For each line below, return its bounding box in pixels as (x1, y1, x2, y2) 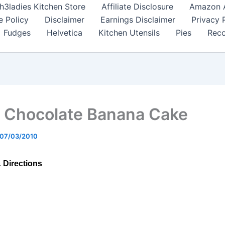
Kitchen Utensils (98, 28, 160, 38)
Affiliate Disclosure (101, 2, 173, 12)
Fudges (4, 28, 31, 38)
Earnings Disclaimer (100, 15, 175, 25)
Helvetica (47, 28, 82, 38)
